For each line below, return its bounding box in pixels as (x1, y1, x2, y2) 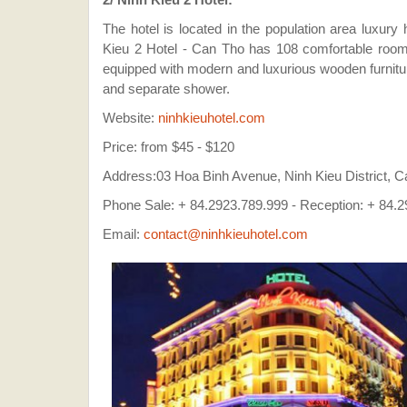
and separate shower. (103, 80, 230, 96)
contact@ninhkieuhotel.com (144, 225, 308, 242)
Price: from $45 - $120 (103, 138, 234, 154)
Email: (103, 225, 144, 242)
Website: (103, 109, 158, 125)
